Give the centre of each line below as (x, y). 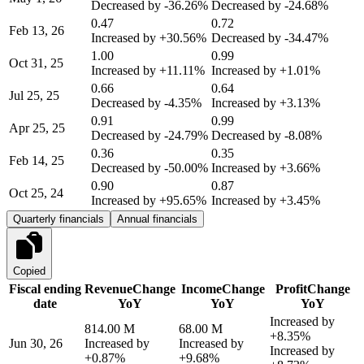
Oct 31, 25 (36, 63)
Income (201, 288)
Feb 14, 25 (37, 160)
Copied (29, 271)
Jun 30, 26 (36, 343)
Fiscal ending (45, 288)
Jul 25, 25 (34, 95)
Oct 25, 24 (36, 193)
